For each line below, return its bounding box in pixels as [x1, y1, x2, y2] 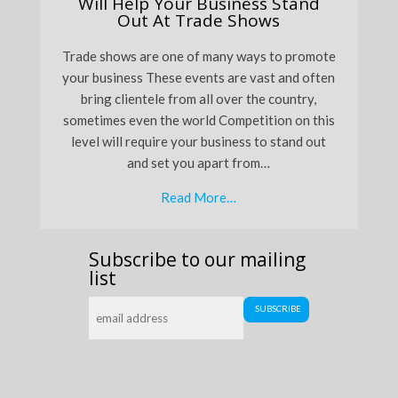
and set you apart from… [127, 154, 271, 171]
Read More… [161, 188, 237, 205]
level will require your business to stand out [71, 132, 327, 149]
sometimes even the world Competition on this [62, 111, 335, 128]
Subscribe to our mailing [88, 246, 306, 272]
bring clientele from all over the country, [81, 90, 317, 107]
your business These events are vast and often [62, 68, 336, 85]
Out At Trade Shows [117, 8, 281, 32]
